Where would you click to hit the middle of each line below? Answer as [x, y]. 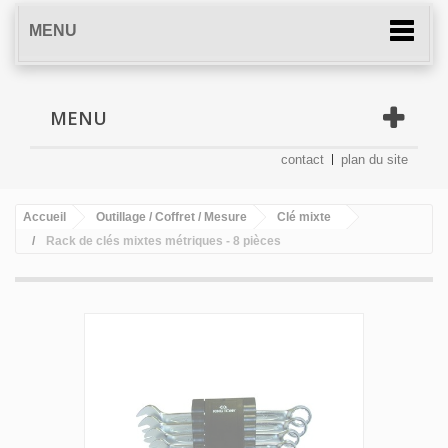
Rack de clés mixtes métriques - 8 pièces [163, 240]
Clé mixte [304, 216]
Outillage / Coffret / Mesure [171, 216]
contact [302, 159]
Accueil [44, 216]
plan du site [374, 159]
